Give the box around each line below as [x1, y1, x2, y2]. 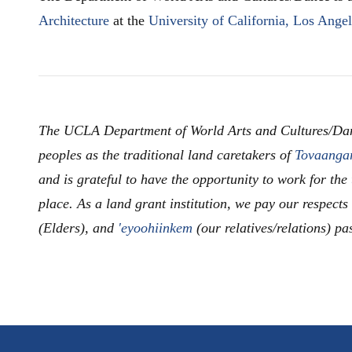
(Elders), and [38, 219, 118, 236]
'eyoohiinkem [118, 219, 192, 236]
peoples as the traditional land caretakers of [38, 146, 295, 163]
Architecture [38, 12, 109, 28]
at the [109, 12, 148, 28]
